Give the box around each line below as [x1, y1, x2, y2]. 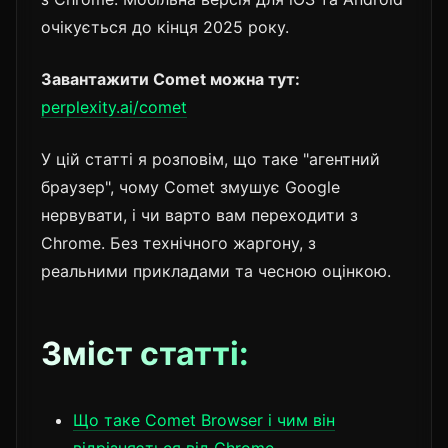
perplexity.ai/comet [41, 96, 187, 117]
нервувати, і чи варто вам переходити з [41, 204, 358, 225]
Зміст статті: [41, 333, 249, 373]
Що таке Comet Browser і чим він [73, 409, 335, 430]
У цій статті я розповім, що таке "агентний [41, 148, 380, 169]
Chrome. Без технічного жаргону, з [41, 232, 316, 253]
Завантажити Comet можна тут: [41, 68, 300, 89]
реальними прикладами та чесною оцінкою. [41, 260, 391, 281]
